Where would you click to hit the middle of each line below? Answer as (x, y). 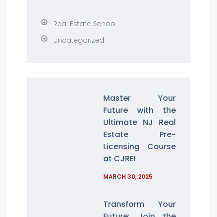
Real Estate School (85, 24)
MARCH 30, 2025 (128, 177)
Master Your (139, 98)
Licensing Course (139, 147)
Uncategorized (79, 40)
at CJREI (120, 159)
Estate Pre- (139, 134)
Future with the (139, 110)
